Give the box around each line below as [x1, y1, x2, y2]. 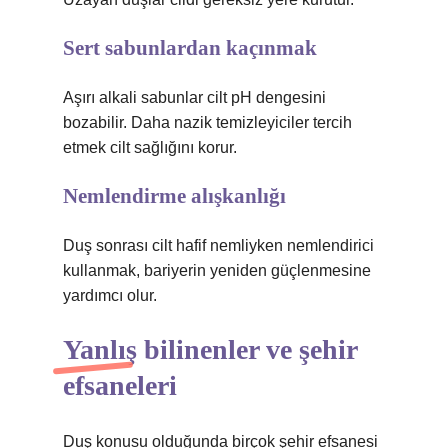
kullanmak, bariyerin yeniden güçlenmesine [63, 262, 371, 279]
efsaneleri [63, 370, 177, 401]
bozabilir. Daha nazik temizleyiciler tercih [63, 114, 352, 131]
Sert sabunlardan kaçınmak [63, 36, 317, 60]
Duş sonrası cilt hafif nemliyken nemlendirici [63, 237, 374, 254]
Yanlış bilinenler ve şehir [63, 334, 357, 365]
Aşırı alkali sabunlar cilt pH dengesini [63, 89, 326, 106]
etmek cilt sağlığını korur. [63, 139, 237, 156]
